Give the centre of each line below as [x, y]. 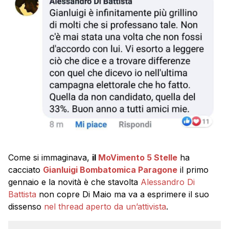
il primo [193, 170]
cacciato [26, 170]
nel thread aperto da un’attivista [105, 207]
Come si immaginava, [50, 158]
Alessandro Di [168, 182]
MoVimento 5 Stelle [138, 158]
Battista [22, 194]
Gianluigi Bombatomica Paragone [110, 170]
